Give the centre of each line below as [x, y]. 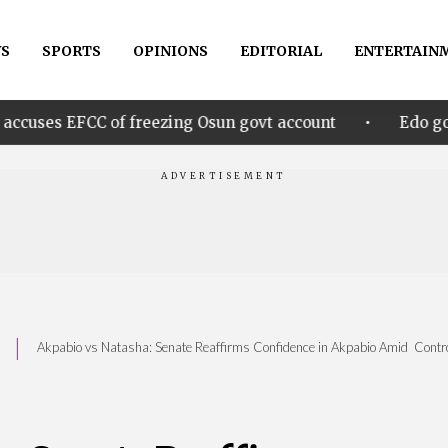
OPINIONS [170, 51]
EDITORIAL [280, 51]
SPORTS [71, 51]
